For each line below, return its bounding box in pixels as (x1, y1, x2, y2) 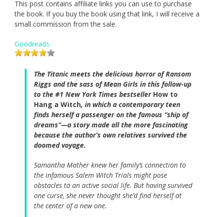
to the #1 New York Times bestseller (34, 89, 153, 99)
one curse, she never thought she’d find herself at (34, 190, 182, 200)
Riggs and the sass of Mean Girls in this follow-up (34, 79, 191, 89)
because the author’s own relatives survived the (34, 130, 187, 139)
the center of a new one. (34, 201, 107, 210)
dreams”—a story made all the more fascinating (34, 120, 188, 129)
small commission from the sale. (15, 19, 117, 29)
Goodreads (15, 39, 49, 48)
